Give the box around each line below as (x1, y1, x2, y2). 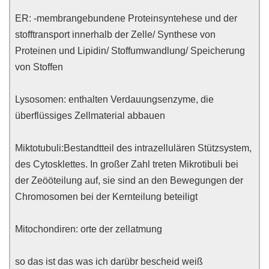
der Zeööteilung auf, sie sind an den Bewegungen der (15, 175, 243, 186)
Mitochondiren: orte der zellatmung (15, 224, 162, 234)
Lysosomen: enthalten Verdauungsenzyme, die (15, 94, 214, 104)
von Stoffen (15, 62, 63, 72)
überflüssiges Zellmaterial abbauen (15, 110, 165, 121)
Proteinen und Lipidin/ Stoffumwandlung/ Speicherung (15, 46, 245, 56)
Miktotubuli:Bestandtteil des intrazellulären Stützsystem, (15, 143, 252, 153)
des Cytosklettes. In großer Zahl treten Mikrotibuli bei (15, 159, 238, 169)
